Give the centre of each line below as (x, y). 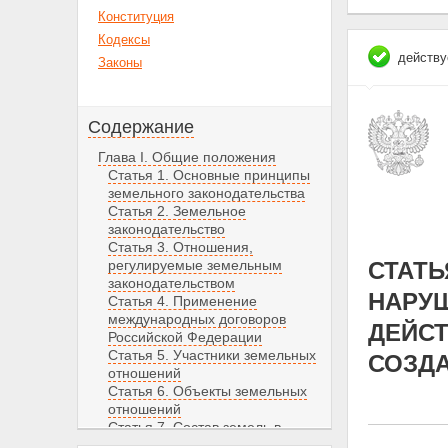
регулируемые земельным (195, 265)
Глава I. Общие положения (187, 157)
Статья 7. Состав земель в (194, 427)
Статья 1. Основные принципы (209, 175)
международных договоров (197, 319)
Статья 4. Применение (182, 301)
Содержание (141, 127)
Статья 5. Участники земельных (212, 355)
